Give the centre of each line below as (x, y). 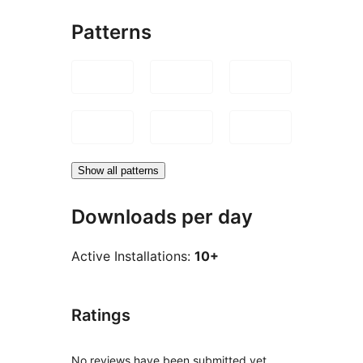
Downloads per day (162, 216)
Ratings (101, 316)
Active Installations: (133, 256)
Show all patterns (118, 170)
